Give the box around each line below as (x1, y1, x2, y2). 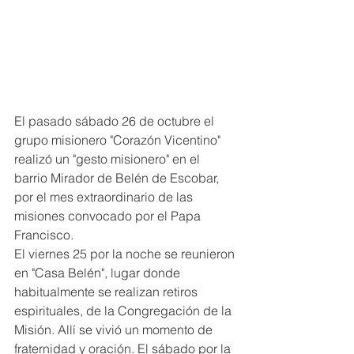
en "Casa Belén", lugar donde (14, 265, 183, 281)
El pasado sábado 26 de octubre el (14, 113, 217, 130)
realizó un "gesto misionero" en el (14, 151, 203, 168)
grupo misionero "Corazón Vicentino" (14, 132, 224, 149)
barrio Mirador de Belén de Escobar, (14, 170, 222, 186)
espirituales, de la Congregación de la (14, 303, 235, 319)
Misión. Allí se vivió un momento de (14, 322, 216, 338)
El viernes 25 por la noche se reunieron (14, 246, 238, 262)
